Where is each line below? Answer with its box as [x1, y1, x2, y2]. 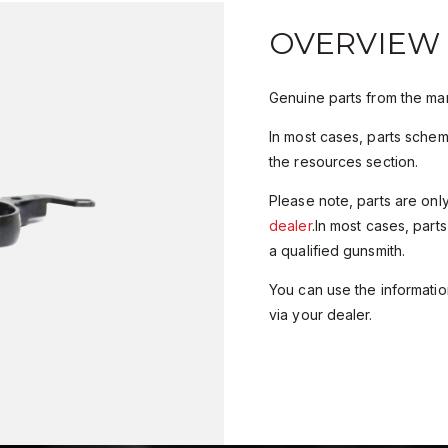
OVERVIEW [269, 25, 440, 63]
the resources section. [269, 153, 419, 171]
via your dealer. [269, 306, 373, 324]
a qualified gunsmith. [269, 242, 406, 260]
